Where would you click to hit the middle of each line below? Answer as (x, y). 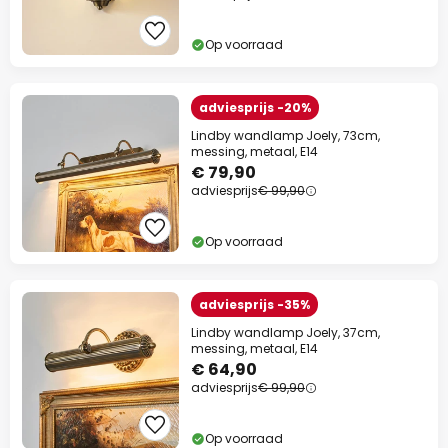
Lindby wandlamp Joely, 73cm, (285, 135)
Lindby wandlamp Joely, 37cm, (285, 332)
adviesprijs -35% (254, 304)
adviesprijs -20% (255, 107)
